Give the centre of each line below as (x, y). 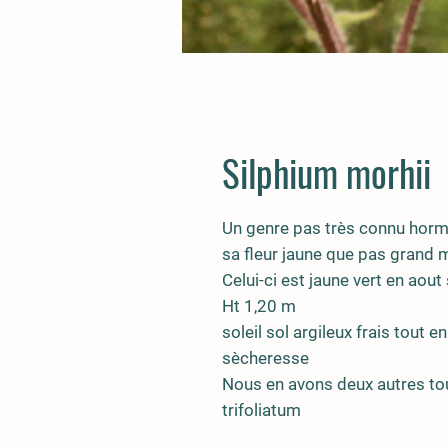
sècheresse (265, 358)
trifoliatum (261, 410)
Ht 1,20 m (259, 306)
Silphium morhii (326, 172)
